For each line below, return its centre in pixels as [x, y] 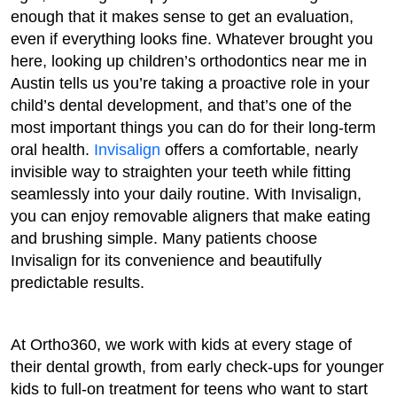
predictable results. [78, 283]
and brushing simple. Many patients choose [164, 238]
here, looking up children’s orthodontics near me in [189, 61]
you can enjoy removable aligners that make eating [191, 216]
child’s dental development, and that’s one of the [181, 105]
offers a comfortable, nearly [259, 150]
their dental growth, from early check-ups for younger [197, 367]
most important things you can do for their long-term [193, 128]
